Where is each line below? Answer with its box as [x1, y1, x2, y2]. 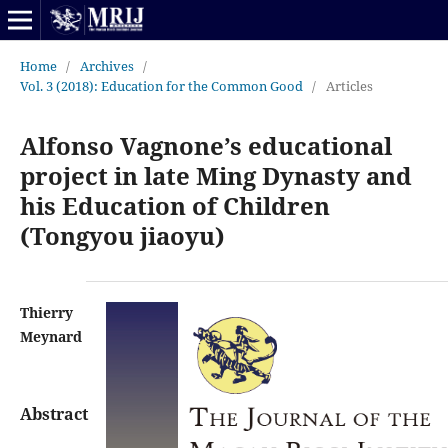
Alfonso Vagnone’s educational [19, 128, 392, 162]
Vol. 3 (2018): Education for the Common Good [19, 76, 303, 95]
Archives [79, 56, 134, 75]
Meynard [19, 326, 82, 346]
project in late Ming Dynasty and [19, 158, 412, 192]
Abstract [19, 402, 88, 425]
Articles [325, 76, 373, 95]
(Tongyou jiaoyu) [19, 218, 225, 252]
